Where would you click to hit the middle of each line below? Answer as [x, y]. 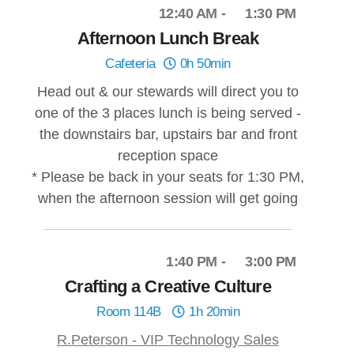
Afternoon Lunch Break [168, 39]
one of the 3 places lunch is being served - [168, 113]
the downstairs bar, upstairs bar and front [168, 135]
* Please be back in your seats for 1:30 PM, [168, 177]
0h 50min [203, 64]
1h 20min [212, 312]
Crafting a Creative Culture [168, 287]
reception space [168, 156]
